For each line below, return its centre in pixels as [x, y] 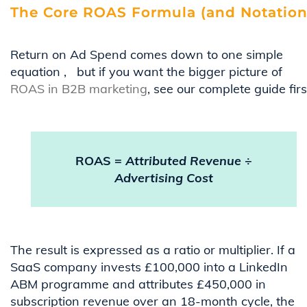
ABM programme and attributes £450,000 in [138, 284]
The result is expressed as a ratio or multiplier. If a [153, 250]
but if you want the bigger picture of [180, 72]
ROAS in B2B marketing [79, 89]
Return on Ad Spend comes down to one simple [147, 55]
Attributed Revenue [183, 161]
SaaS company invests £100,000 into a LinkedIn [149, 267]
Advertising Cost [164, 178]
